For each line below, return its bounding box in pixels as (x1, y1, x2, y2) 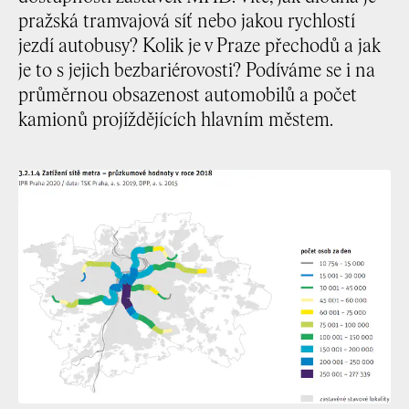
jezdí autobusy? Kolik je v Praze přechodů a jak (18, 37, 381, 57)
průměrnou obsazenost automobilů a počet (18, 87, 357, 106)
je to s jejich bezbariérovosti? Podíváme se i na (18, 62, 375, 81)
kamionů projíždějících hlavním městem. (18, 111, 333, 131)
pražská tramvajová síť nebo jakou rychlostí (18, 13, 355, 32)
